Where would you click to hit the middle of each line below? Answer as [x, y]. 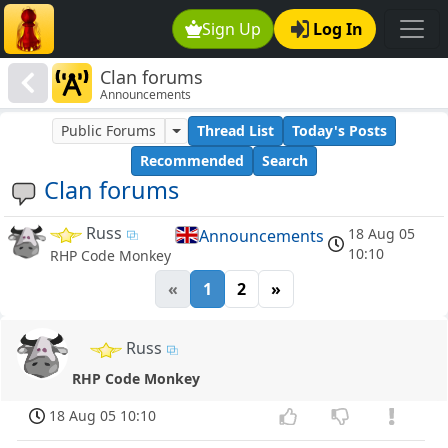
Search [285, 161]
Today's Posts [339, 131]
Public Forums [109, 131]
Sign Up [232, 29]
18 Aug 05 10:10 [103, 416]
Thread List [235, 131]
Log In [338, 29]
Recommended [192, 161]
